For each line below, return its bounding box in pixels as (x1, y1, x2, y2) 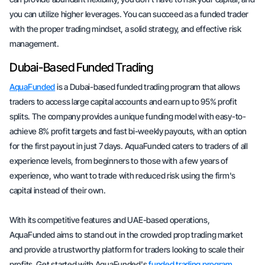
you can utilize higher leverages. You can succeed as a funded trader (9, 9, 248, 19)
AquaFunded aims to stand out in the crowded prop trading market (9, 230, 243, 240)
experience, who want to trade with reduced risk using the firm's (9, 170, 236, 180)
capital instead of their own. (9, 185, 108, 195)
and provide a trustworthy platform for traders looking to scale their (9, 244, 244, 254)
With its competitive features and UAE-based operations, (9, 215, 210, 225)
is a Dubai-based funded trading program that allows (55, 82, 240, 92)
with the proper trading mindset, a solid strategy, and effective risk (9, 24, 241, 34)
